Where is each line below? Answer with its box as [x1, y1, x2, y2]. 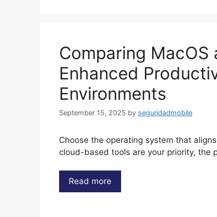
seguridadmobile [138, 108, 192, 117]
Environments [59, 83, 166, 104]
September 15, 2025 [59, 108, 126, 117]
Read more [69, 176, 111, 186]
